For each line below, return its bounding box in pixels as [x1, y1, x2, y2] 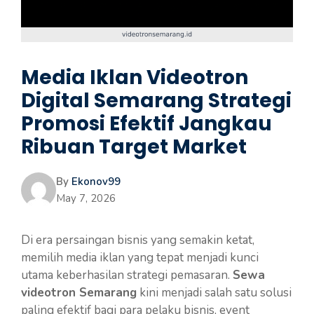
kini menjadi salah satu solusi [137, 285, 292, 301]
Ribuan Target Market [21, 133, 247, 161]
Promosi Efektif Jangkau [21, 110, 272, 137]
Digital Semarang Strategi [21, 87, 292, 114]
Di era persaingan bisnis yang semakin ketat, [21, 232, 254, 248]
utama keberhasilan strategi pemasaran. [21, 267, 233, 283]
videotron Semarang [21, 285, 137, 301]
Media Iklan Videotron [21, 64, 248, 91]
